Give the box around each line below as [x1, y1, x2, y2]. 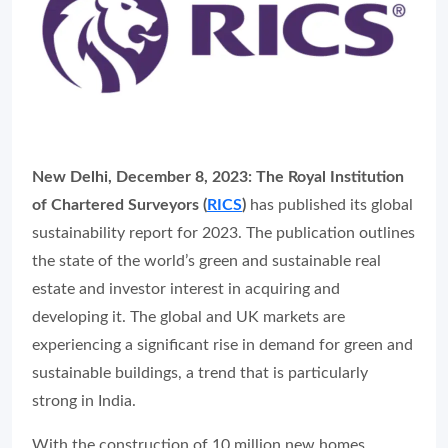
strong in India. [32, 392, 140, 409]
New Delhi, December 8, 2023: [32, 168, 252, 185]
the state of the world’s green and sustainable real [32, 252, 381, 269]
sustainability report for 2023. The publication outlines [32, 224, 415, 241]
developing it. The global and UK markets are [32, 308, 345, 325]
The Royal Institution [256, 168, 404, 185]
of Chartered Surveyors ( [32, 196, 207, 213]
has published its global [246, 196, 413, 213]
